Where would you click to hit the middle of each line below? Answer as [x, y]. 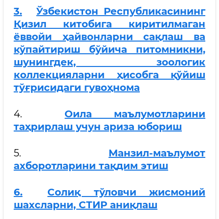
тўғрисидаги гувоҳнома [77, 87]
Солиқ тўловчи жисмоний [126, 192]
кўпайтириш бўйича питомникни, [109, 49]
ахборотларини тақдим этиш [91, 165]
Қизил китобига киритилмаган [109, 24]
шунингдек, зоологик [109, 62]
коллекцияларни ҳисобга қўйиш [109, 75]
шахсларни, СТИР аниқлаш [86, 205]
